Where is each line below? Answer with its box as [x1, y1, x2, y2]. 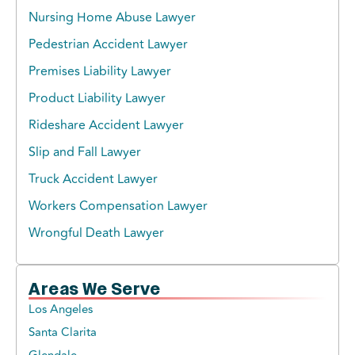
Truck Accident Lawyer [29, 170, 158, 189]
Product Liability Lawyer [29, 89, 166, 109]
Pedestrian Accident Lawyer [29, 35, 188, 55]
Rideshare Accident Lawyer [29, 116, 184, 136]
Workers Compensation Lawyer [29, 197, 208, 216]
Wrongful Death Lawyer [29, 223, 164, 243]
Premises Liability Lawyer [29, 62, 171, 82]
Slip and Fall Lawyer [29, 143, 141, 162]
